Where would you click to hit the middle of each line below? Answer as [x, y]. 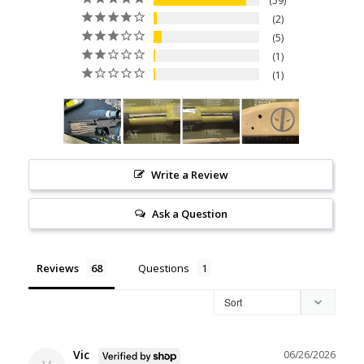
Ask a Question [189, 214]
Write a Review [189, 175]
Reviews [58, 269]
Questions [164, 269]
